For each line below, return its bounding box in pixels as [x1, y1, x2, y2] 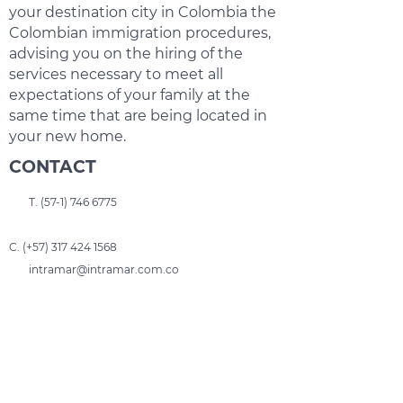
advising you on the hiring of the [9, 45, 243, 62]
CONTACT [9, 157, 96, 177]
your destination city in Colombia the [9, 4, 276, 21]
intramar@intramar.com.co [29, 263, 179, 276]
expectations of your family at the [9, 86, 250, 103]
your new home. [9, 128, 126, 145]
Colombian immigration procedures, [9, 24, 271, 41]
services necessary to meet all [9, 66, 223, 83]
